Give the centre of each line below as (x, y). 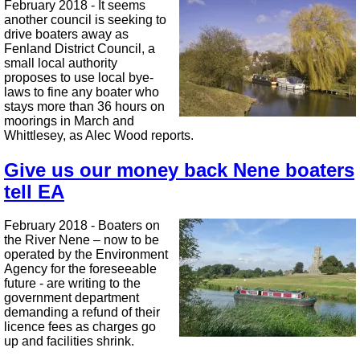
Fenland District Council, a (80, 49)
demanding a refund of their (82, 313)
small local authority (61, 63)
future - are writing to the (72, 284)
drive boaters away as (66, 35)
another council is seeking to (85, 20)
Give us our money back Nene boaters (179, 170)
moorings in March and (69, 121)
